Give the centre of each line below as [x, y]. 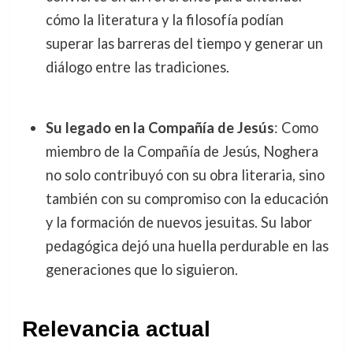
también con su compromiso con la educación [187, 198]
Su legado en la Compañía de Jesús [160, 127]
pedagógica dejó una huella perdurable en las [187, 245]
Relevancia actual [116, 329]
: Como [296, 127]
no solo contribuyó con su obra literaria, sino [185, 175]
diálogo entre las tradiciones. [137, 67]
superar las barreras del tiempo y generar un [184, 44]
